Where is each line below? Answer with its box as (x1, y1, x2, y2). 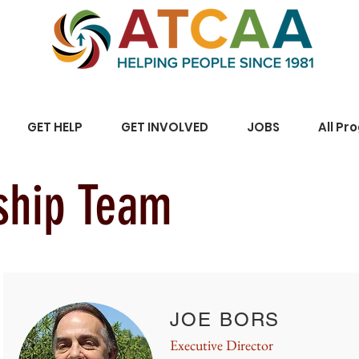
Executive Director (170, 336, 273, 354)
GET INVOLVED (121, 119, 208, 135)
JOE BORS (170, 309, 280, 330)
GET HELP (26, 119, 83, 135)
